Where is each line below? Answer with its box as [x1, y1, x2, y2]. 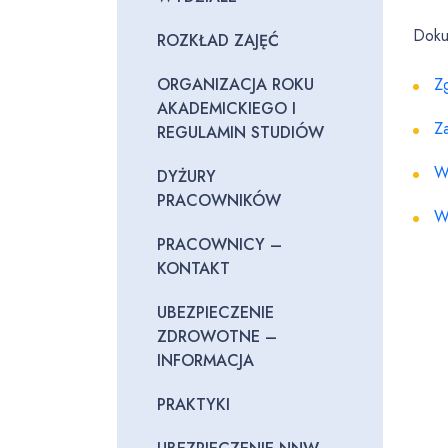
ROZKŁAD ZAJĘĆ [157, 29, 279, 52]
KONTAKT [157, 257, 230, 280]
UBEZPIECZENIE [157, 301, 274, 324]
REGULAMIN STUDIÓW [157, 121, 324, 144]
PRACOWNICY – [157, 233, 282, 256]
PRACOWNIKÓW [157, 189, 281, 212]
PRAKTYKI [157, 393, 230, 416]
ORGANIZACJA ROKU [157, 73, 314, 96]
